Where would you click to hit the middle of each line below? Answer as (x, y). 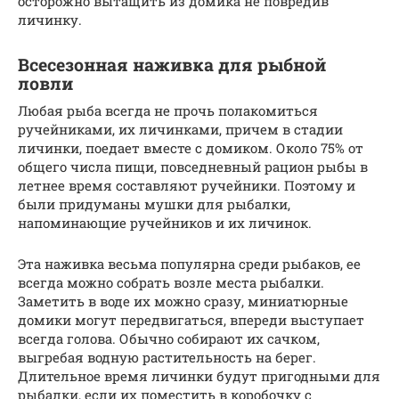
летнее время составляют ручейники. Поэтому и (187, 185)
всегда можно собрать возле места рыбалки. (171, 282)
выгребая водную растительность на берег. (167, 357)
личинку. (50, 19)
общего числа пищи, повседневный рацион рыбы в (193, 166)
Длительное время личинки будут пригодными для (199, 375)
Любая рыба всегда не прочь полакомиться (168, 110)
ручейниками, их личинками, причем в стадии (180, 129)
